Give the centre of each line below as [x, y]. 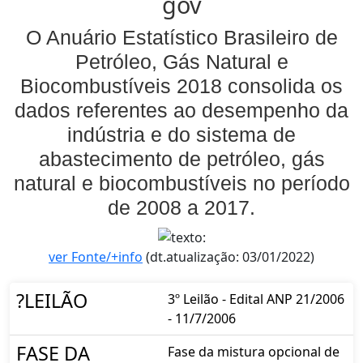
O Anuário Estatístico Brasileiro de [181, 38]
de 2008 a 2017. [181, 208]
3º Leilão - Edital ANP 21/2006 [256, 299]
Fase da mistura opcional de [254, 352]
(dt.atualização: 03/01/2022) [228, 257]
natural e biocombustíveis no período [181, 184]
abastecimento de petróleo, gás [181, 159]
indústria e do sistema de [181, 135]
